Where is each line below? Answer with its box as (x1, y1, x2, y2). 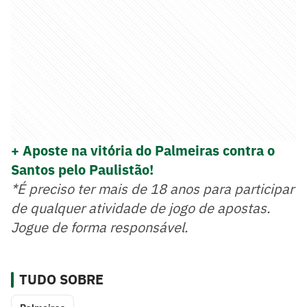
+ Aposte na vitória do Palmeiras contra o (11, 141, 275, 160)
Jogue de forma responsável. (11, 218, 188, 237)
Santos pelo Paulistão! (11, 160, 153, 180)
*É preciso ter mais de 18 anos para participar (11, 180, 294, 199)
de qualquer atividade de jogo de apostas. (11, 199, 270, 218)
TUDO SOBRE (19, 270, 103, 289)
